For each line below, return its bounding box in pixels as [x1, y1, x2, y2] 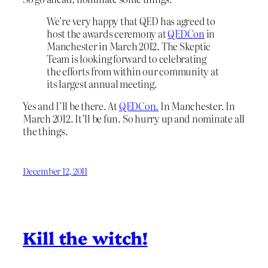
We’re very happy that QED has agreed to [47, 14, 215, 29]
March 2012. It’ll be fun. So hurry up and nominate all [23, 111, 245, 126]
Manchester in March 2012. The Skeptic [47, 39, 211, 54]
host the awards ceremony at [47, 26, 168, 41]
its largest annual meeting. [47, 77, 157, 92]
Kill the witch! [23, 225, 148, 249]
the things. [23, 124, 68, 139]
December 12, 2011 [23, 165, 87, 177]
